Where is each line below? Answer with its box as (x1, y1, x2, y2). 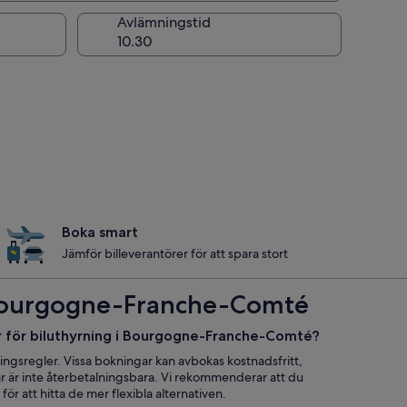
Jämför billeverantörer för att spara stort (62, 245, 288, 262)
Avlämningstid (117, 13, 211, 32)
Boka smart (62, 223, 138, 241)
